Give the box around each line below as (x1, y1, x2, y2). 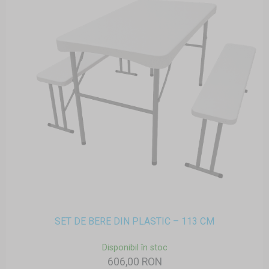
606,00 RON (107, 255, 162, 268)
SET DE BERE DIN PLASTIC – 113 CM (55, 215, 214, 227)
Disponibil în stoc (101, 242, 168, 253)
